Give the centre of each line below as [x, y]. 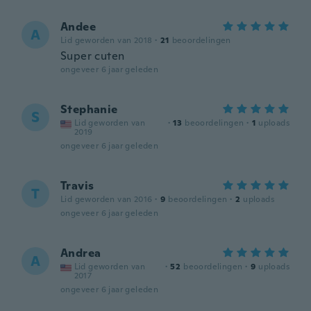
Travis [77, 186]
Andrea [81, 253]
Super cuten [93, 56]
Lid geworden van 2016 [107, 199]
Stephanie [89, 109]
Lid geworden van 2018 [107, 40]
